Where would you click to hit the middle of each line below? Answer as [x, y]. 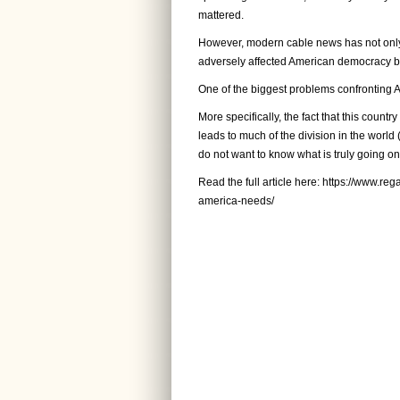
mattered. [221, 15]
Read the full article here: [260, 182]
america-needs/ [236, 201]
